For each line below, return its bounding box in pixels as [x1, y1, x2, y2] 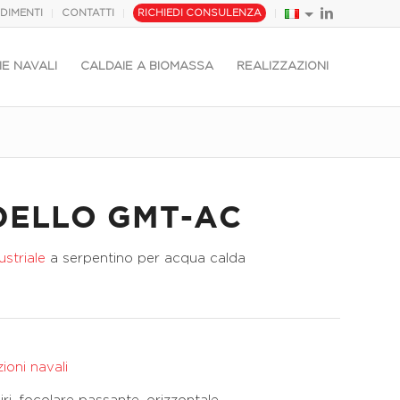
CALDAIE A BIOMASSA [80, 61, 213, 72]
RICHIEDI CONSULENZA [137, 8, 262, 18]
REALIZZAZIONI [237, 61, 329, 72]
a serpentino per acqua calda [45, 252, 246, 265]
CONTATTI [62, 8, 114, 18]
